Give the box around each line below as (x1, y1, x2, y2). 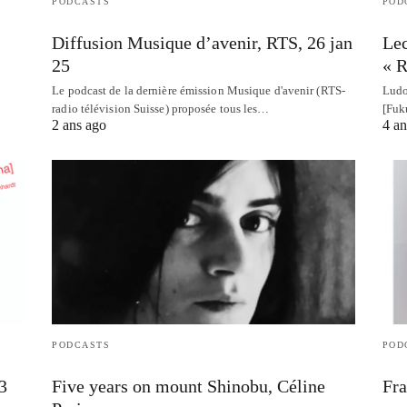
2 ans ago (52, 117, 107, 134)
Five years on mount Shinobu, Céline (52, 376, 326, 397)
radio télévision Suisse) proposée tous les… (52, 102, 270, 116)
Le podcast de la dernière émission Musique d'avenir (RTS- (52, 84, 345, 98)
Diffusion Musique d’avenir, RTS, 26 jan (52, 33, 353, 54)
